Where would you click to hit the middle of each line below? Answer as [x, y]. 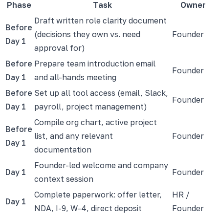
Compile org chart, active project [96, 122]
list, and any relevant [74, 136]
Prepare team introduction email [95, 63]
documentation [63, 149]
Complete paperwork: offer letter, [98, 194]
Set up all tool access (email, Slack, [101, 93]
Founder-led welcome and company [101, 165]
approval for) [60, 48]
